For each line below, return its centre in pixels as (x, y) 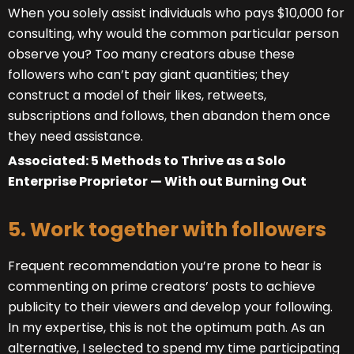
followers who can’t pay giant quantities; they (149, 75)
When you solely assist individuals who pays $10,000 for (176, 13)
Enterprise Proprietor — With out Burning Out (157, 182)
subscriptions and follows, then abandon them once (169, 116)
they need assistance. (75, 137)
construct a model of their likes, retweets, (137, 96)
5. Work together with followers (167, 230)
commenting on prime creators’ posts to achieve (162, 287)
